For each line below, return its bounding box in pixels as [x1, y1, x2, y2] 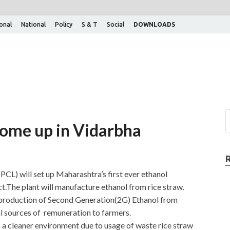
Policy [55, 21, 72, 28]
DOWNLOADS [133, 21, 175, 28]
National [21, 21, 46, 28]
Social [107, 21, 124, 28]
